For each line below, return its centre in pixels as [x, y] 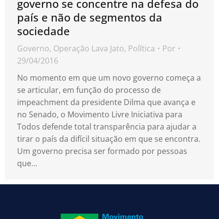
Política [142, 48]
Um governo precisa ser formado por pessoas [102, 151]
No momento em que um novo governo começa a [109, 77]
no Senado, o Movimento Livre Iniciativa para [100, 114]
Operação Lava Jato [89, 48]
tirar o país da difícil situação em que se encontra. [109, 139]
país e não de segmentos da [90, 17]
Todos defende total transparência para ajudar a [107, 126]
